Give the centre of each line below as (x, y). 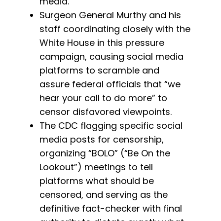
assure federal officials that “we (110, 84)
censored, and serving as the (104, 195)
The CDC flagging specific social (111, 126)
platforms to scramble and (99, 71)
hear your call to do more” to (103, 98)
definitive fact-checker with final (111, 209)
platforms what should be (97, 181)
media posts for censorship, (102, 140)
